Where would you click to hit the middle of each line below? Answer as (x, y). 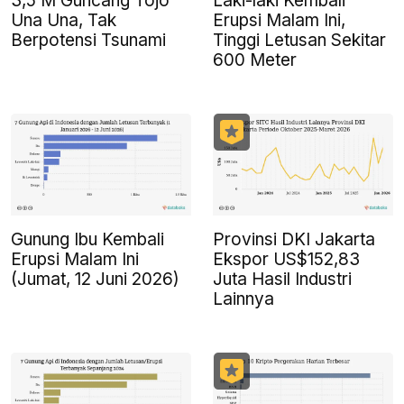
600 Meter (255, 60)
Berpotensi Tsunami (88, 41)
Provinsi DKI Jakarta (294, 239)
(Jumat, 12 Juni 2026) (95, 279)
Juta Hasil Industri (282, 279)
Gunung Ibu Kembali (87, 239)
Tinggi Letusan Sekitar (299, 41)
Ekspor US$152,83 (286, 259)
